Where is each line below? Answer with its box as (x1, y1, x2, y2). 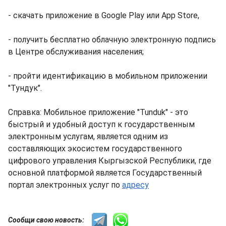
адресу (122, 180, 149, 190)
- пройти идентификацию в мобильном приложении (8, 71, 207, 81)
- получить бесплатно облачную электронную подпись (8, 35, 216, 44)
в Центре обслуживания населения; (8, 47, 144, 56)
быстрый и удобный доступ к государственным (8, 120, 195, 129)
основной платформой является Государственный (8, 168, 202, 178)
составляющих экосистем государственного (8, 144, 182, 153)
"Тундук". (8, 83, 42, 93)
